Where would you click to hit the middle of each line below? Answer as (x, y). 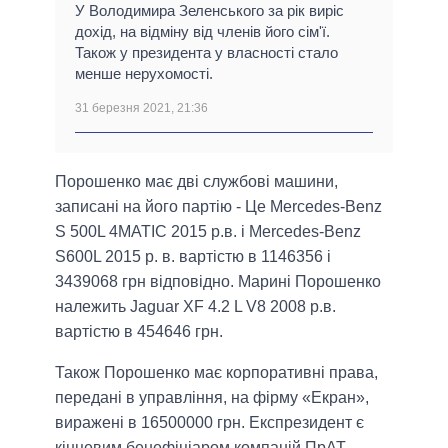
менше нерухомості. (144, 74)
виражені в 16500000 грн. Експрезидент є (209, 423)
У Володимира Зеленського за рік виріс (209, 11)
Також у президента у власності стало (206, 53)
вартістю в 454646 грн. (139, 332)
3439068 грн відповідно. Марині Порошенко (218, 282)
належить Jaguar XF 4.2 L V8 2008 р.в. (195, 307)
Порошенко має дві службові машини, (196, 182)
